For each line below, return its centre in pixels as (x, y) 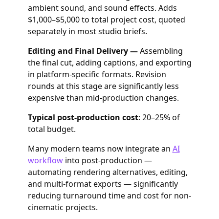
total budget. (52, 129)
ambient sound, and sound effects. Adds (102, 8)
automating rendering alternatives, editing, (108, 172)
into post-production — (107, 160)
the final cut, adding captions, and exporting (109, 63)
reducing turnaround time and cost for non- (109, 196)
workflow (45, 160)
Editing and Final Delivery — (83, 51)
